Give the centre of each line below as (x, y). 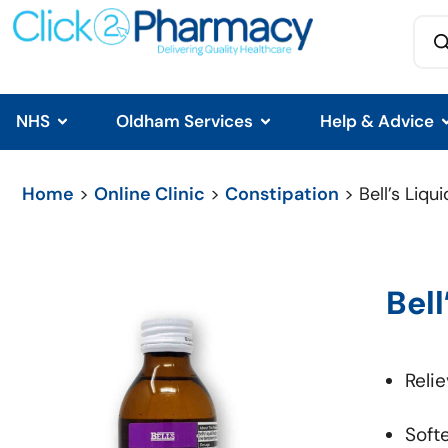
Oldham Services (185, 121)
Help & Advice (376, 121)
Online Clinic (149, 193)
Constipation (282, 193)
